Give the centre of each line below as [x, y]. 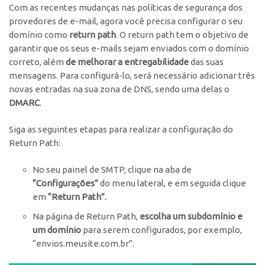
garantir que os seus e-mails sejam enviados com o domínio [129, 48]
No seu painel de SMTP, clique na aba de [112, 169]
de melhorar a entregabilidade [127, 62]
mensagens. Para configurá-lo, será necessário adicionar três [132, 75]
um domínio [57, 230]
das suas [206, 62]
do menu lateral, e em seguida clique [172, 183]
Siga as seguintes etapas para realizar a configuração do [121, 129]
